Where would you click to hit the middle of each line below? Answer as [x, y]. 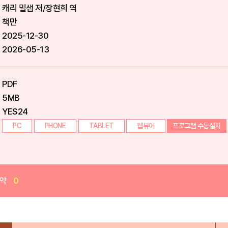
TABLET [101, 126]
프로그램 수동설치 [197, 126]
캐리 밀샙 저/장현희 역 [39, 8]
